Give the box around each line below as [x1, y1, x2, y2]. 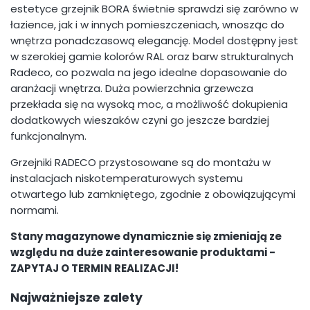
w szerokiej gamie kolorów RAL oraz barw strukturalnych [10, 49, 293, 64]
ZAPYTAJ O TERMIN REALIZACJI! [10, 261, 179, 276]
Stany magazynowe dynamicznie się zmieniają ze [10, 229, 282, 244]
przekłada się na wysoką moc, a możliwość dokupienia [10, 97, 288, 112]
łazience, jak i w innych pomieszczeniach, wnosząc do [10, 17, 284, 33]
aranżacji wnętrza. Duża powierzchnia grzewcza [10, 81, 253, 96]
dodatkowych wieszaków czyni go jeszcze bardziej [10, 113, 269, 128]
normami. [10, 203, 59, 218]
